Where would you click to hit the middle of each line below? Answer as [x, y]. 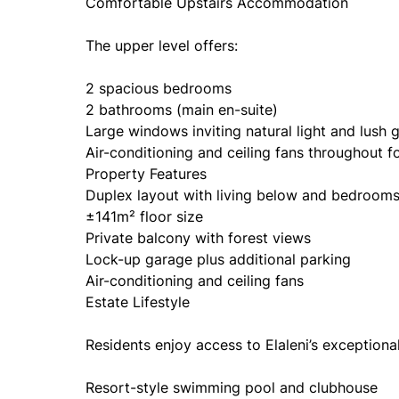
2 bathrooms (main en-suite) [182, 110]
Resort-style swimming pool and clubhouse [232, 387]
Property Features [146, 174]
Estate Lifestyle [138, 302]
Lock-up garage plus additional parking [218, 259]
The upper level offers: [162, 45]
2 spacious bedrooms [159, 88]
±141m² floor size [144, 216]
